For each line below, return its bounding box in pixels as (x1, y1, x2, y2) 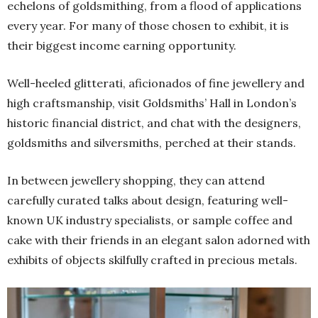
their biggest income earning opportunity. (7, 38, 236, 53)
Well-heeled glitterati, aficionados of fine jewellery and (7, 76, 305, 91)
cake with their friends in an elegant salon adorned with (7, 233, 310, 248)
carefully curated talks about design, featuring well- (7, 193, 288, 208)
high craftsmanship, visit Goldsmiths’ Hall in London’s (7, 96, 297, 111)
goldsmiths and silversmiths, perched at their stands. (7, 136, 296, 150)
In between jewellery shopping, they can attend (7, 173, 265, 188)
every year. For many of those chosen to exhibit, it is (7, 18, 289, 33)
